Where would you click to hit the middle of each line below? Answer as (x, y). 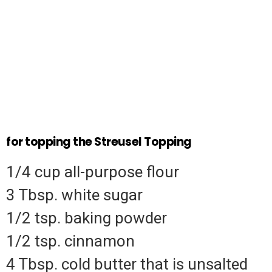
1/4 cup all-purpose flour (93, 172)
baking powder (116, 218)
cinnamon (100, 241)
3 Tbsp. (32, 195)
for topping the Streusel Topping (99, 142)
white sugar (102, 195)
